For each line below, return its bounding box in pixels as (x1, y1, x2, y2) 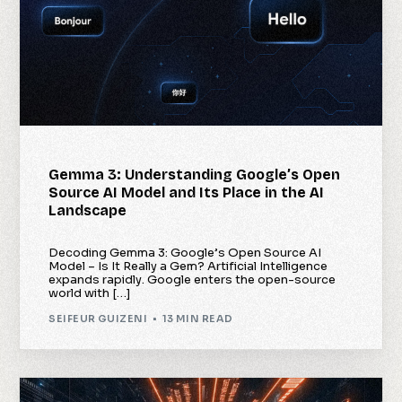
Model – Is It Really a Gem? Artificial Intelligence (48, 258, 328, 274)
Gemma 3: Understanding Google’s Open (48, 165, 341, 183)
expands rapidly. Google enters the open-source (48, 271, 336, 287)
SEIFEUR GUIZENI (48, 312, 148, 326)
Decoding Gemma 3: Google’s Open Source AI (48, 244, 322, 260)
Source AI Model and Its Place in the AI (48, 183, 325, 201)
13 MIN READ (162, 312, 233, 326)
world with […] (48, 284, 131, 301)
